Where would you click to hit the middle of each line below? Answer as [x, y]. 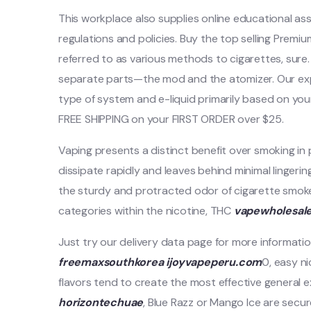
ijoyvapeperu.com [214, 262]
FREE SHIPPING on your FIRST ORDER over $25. [171, 119]
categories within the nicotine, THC [146, 211]
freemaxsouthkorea [111, 262]
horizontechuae [101, 302]
